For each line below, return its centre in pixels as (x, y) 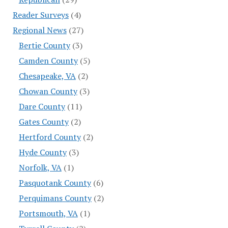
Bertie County (44, 46)
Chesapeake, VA (47, 76)
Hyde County (42, 152)
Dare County (42, 107)
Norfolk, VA (40, 168)
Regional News (39, 30)
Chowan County (48, 91)
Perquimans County (55, 198)
